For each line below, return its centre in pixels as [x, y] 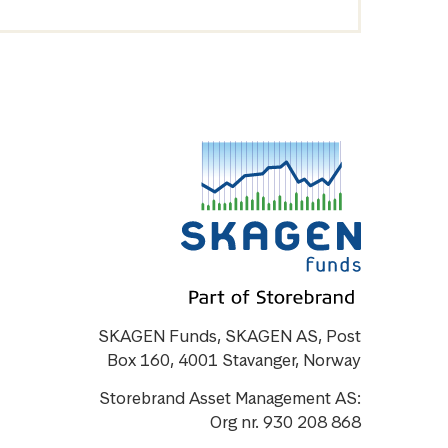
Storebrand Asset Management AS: [230, 397]
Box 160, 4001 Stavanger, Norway [234, 359]
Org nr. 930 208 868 [285, 421]
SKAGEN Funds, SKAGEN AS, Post [229, 335]
